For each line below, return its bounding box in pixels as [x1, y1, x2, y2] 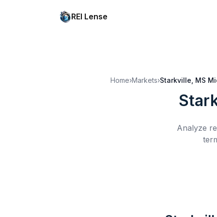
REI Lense [71, 12, 108, 21]
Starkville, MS [160, 76, 206, 84]
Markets [132, 76, 157, 84]
